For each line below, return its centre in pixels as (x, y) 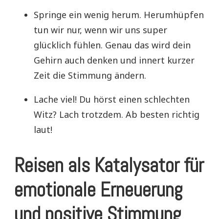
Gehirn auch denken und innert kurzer (114, 60)
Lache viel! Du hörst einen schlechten (112, 99)
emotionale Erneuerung (99, 190)
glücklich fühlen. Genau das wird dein (112, 45)
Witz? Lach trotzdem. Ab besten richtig (117, 114)
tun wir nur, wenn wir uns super (100, 30)
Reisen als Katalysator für (109, 166)
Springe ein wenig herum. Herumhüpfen (119, 14)
